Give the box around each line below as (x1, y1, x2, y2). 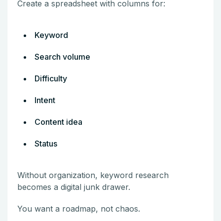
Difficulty (35, 73, 67, 83)
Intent (35, 95, 55, 105)
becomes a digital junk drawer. (17, 182, 130, 192)
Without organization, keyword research (17, 170, 169, 180)
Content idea (35, 116, 82, 127)
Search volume (35, 51, 90, 62)
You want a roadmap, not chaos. (17, 203, 140, 214)
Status (35, 138, 57, 148)
